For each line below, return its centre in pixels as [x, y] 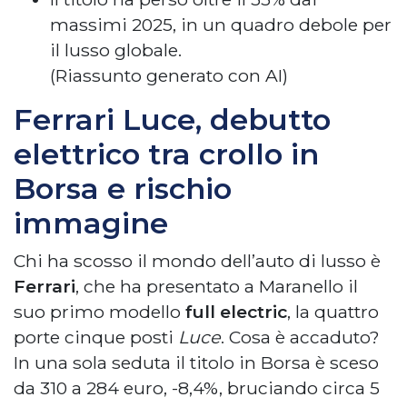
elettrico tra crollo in [166, 154]
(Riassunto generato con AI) [169, 75]
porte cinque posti [96, 337]
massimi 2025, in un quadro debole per [221, 24]
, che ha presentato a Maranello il [217, 286]
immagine [91, 223]
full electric [236, 311]
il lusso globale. [116, 50]
